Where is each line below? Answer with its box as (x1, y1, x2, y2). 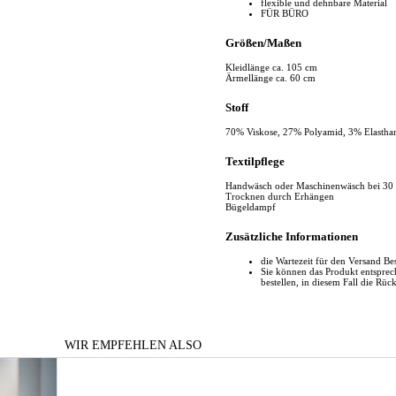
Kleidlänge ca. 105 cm (225, 61, 317, 72)
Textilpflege (225, 154, 285, 168)
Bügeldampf (225, 202, 276, 213)
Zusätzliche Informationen (225, 230, 358, 244)
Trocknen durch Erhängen (225, 191, 334, 202)
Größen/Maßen (225, 35, 301, 49)
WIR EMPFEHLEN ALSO (64, 338, 202, 353)
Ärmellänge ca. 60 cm (225, 72, 316, 83)
